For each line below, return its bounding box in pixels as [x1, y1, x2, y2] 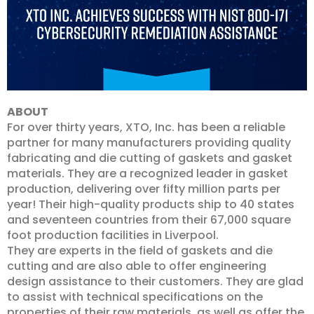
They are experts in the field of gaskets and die [7, 243, 273, 259]
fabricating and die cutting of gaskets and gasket [7, 150, 292, 166]
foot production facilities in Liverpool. [7, 227, 219, 243]
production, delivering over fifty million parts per [7, 181, 280, 197]
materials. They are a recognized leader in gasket [7, 165, 288, 182]
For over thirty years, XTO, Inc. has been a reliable [7, 119, 285, 135]
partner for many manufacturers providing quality [7, 135, 291, 151]
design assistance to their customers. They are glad [7, 273, 303, 289]
